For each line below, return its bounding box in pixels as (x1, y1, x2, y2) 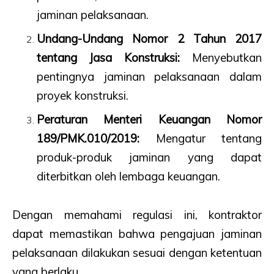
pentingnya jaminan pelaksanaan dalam (37, 69, 262, 84)
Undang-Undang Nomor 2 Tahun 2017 (37, 31, 262, 46)
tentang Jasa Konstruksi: (37, 50, 180, 65)
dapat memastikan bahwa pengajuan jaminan (12, 226, 262, 242)
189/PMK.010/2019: (37, 131, 139, 146)
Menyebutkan (180, 50, 262, 65)
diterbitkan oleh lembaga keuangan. (37, 169, 220, 184)
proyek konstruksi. (37, 88, 128, 103)
